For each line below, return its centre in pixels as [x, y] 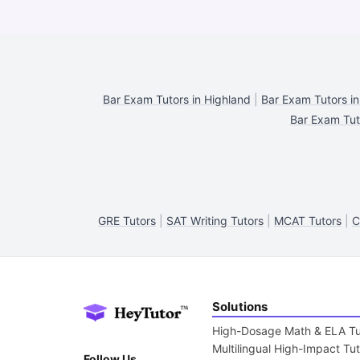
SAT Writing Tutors [215, 221]
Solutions [240, 307]
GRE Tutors [127, 221]
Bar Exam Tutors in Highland [177, 99]
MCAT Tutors [308, 221]
